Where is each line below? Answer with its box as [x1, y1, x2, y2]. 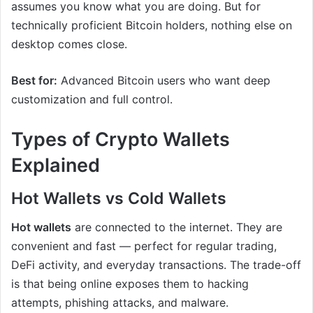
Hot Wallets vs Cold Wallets [11, 189, 226, 209]
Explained [11, 153, 100, 177]
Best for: [11, 73, 57, 87]
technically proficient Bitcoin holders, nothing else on [11, 17, 292, 32]
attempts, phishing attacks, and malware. [11, 295, 228, 310]
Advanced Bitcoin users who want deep [57, 73, 270, 87]
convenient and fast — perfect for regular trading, [11, 238, 277, 253]
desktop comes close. [11, 36, 127, 51]
